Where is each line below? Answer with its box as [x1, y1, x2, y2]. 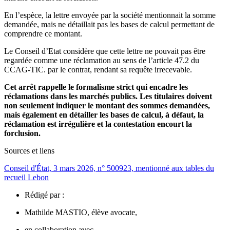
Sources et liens [4, 146, 54, 156]
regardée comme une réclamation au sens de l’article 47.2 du [4, 56, 199, 65]
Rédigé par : [25, 190, 64, 200]
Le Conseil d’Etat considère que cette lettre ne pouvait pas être [4, 47, 205, 56]
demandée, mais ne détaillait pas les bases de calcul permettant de [4, 20, 215, 29]
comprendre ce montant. [4, 29, 82, 39]
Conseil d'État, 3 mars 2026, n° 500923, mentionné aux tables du [4, 164, 214, 173]
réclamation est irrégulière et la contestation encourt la [4, 120, 192, 129]
